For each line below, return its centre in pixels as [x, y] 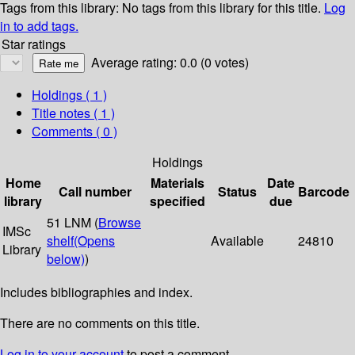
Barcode [324, 192]
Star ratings [34, 44]
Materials [177, 183]
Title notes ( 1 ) [73, 113]
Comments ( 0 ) [74, 132]
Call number [95, 192]
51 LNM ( [73, 223]
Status [237, 192]
